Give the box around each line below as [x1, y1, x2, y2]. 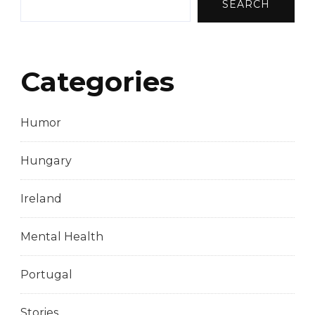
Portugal [20, 268, 72, 282]
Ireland [20, 192, 62, 206]
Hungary [20, 154, 72, 168]
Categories [20, 64, 174, 98]
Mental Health [20, 230, 103, 244]
